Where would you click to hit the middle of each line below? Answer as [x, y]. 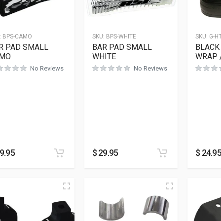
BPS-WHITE [121, 36]
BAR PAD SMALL [122, 47]
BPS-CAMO [17, 36]
